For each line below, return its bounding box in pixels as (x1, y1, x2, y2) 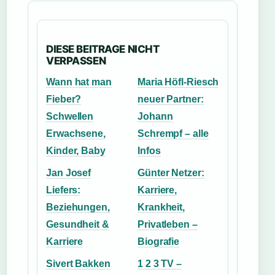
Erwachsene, (46, 128, 106, 139)
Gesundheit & (46, 219, 109, 230)
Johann (137, 111, 173, 122)
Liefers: (46, 185, 81, 195)
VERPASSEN (46, 55, 106, 67)
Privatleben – (137, 219, 198, 230)
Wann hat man (46, 77, 112, 87)
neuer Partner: (137, 94, 204, 104)
